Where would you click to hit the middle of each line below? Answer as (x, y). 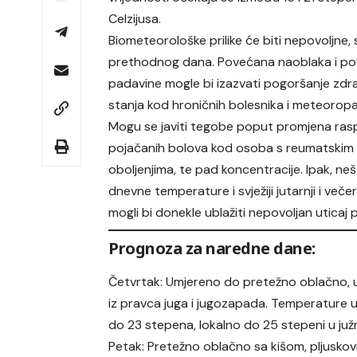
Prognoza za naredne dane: (212, 248)
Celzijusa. (135, 19)
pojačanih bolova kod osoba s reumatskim (231, 148)
